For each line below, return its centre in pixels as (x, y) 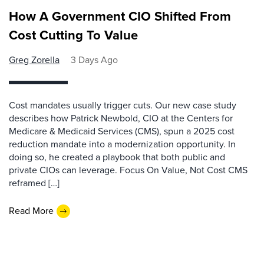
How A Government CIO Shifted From (120, 16)
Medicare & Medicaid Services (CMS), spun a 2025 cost (122, 131)
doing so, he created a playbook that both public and (117, 157)
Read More (31, 211)
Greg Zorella (34, 60)
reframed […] (34, 183)
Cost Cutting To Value (73, 35)
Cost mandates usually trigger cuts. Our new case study (123, 105)
